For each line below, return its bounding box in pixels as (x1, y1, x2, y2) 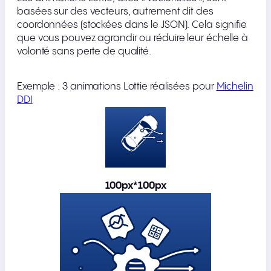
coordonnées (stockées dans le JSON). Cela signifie (17, 20, 247, 31)
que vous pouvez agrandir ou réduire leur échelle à (17, 33, 248, 44)
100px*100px (105, 181, 166, 192)
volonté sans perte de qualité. (17, 47, 151, 57)
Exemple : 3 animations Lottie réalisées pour (17, 82, 217, 93)
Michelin (216, 82, 253, 93)
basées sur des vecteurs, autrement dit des (17, 7, 214, 18)
